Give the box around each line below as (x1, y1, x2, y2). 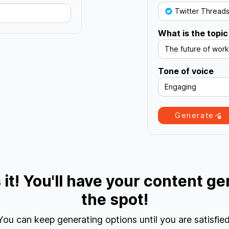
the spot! (81, 190, 148, 209)
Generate (175, 110, 214, 120)
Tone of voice (158, 65, 214, 76)
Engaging (165, 82, 196, 91)
